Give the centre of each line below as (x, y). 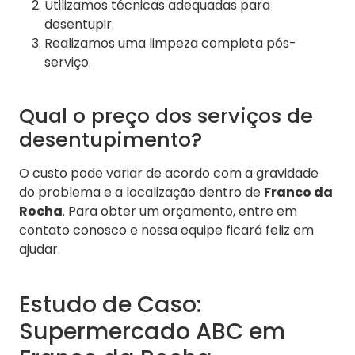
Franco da (298, 192)
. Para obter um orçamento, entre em (180, 211)
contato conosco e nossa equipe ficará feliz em (166, 230)
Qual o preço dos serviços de (166, 115)
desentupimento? (111, 139)
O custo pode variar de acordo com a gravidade (169, 173)
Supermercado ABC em (152, 331)
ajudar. (40, 249)
